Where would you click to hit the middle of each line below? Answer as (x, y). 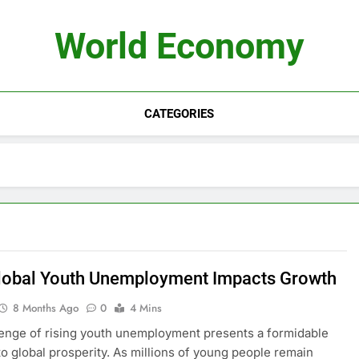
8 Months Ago (46, 308)
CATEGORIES (179, 114)
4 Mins (146, 308)
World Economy (179, 46)
